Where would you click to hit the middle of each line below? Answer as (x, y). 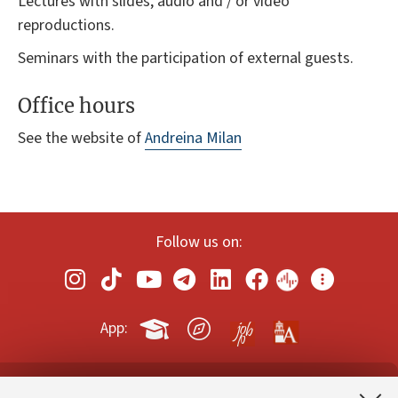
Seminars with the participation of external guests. (186, 58)
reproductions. (66, 25)
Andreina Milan (193, 139)
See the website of (81, 139)
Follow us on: (199, 243)
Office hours (76, 106)
